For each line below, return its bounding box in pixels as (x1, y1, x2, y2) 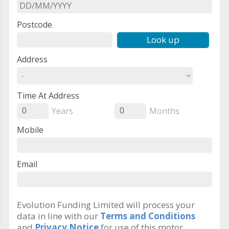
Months (149, 105, 179, 117)
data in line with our (17, 210, 100, 222)
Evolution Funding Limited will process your (17, 198, 195, 211)
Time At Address (17, 89, 79, 101)
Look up (146, 33, 179, 45)
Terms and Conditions (100, 210, 195, 222)
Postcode (17, 18, 52, 30)
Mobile (17, 124, 43, 135)
